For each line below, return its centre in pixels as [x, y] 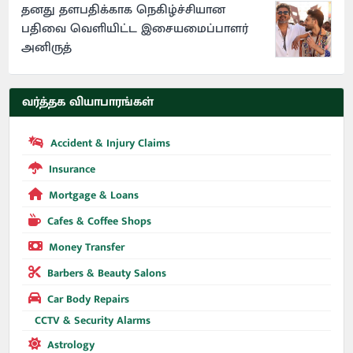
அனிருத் [47, 48]
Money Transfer [87, 247]
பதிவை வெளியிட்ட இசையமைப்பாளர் [135, 29]
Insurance [72, 169]
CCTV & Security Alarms [93, 321]
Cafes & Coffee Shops [100, 221]
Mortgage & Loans [94, 195]
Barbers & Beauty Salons [107, 273]
